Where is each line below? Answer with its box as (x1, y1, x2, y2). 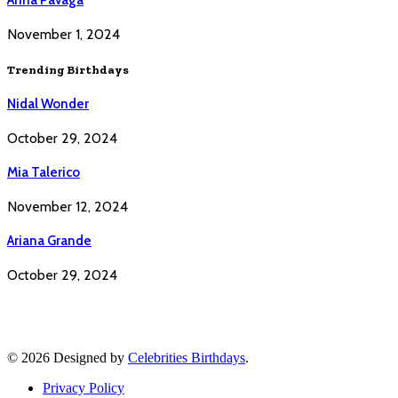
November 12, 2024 (7, 197, 128, 215)
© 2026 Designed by (7, 349, 128, 365)
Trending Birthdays (7, 61, 129, 76)
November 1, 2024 (7, 25, 120, 43)
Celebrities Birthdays (128, 349, 245, 365)
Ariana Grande (7, 232, 92, 249)
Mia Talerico (7, 164, 80, 181)
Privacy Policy (43, 379, 124, 395)
